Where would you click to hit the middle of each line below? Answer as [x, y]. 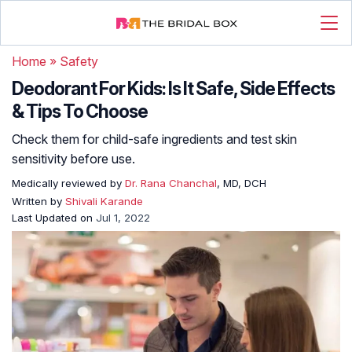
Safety [79, 61]
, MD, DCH [242, 183]
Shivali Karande [104, 201]
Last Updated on [54, 218]
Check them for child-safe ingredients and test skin [154, 139]
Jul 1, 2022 [123, 218]
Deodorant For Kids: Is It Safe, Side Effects [173, 89]
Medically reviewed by [67, 183]
